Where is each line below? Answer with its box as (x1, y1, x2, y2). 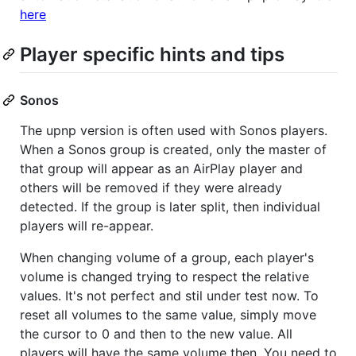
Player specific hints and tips (20, 43, 284, 67)
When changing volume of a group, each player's (20, 250, 314, 266)
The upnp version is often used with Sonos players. (20, 122, 327, 139)
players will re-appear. (20, 218, 153, 234)
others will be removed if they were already (20, 180, 282, 196)
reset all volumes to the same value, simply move (20, 307, 316, 323)
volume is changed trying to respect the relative (20, 269, 309, 285)
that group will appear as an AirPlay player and (20, 161, 303, 177)
